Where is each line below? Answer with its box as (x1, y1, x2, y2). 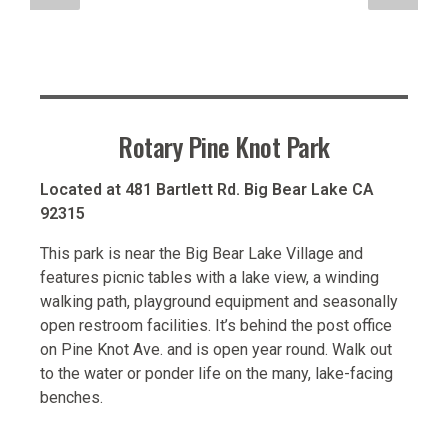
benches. (40, 388, 103, 408)
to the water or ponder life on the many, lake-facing (40, 364, 393, 384)
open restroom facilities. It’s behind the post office (40, 316, 392, 336)
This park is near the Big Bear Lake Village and (40, 244, 363, 264)
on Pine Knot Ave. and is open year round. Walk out (40, 340, 392, 360)
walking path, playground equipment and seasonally (40, 292, 398, 312)
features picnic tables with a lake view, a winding (40, 268, 379, 288)
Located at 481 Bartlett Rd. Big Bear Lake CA (40, 180, 374, 200)
